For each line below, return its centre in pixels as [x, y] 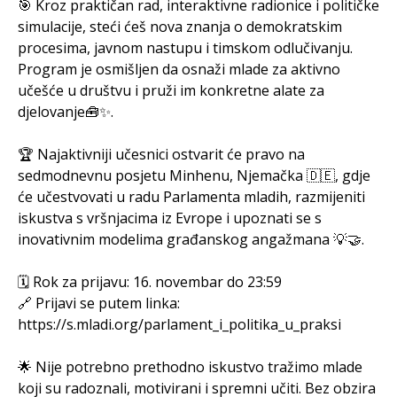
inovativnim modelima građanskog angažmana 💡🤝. [191, 240]
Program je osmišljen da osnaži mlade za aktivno [179, 70]
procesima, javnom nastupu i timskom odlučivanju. [185, 48]
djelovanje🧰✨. [66, 112]
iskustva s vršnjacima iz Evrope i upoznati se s [170, 218]
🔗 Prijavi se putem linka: [99, 304]
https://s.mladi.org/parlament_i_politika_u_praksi [179, 325]
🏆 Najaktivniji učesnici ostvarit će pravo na [161, 155]
